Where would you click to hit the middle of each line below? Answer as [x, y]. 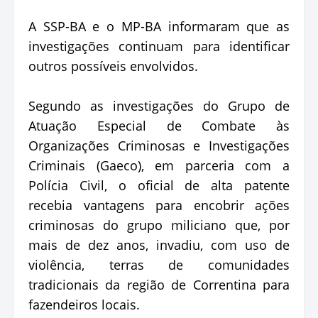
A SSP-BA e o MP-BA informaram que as [159, 26]
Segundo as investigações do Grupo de [159, 105]
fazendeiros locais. [84, 304]
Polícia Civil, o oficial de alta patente [159, 185]
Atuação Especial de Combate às [159, 125]
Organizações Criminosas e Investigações [159, 145]
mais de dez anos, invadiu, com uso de [159, 245]
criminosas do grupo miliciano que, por [159, 225]
